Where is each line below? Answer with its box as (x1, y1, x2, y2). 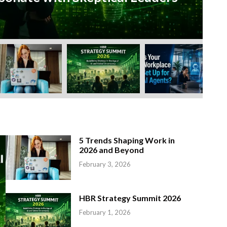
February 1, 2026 (79, 208, 131, 216)
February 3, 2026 (79, 160, 131, 169)
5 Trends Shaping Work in (79, 135, 175, 145)
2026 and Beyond (79, 145, 144, 155)
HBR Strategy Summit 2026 (79, 193, 181, 203)
